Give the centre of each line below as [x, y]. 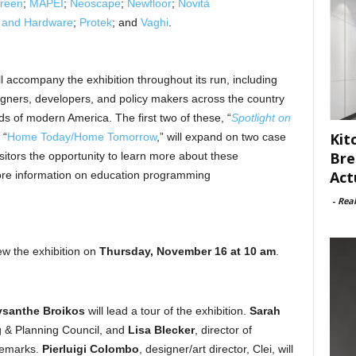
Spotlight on [261, 118]
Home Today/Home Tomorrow [81, 137]
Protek [95, 22]
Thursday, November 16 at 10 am [187, 251]
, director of [223, 330]
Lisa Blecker [161, 330]
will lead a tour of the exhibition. [167, 311]
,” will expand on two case [221, 137]
